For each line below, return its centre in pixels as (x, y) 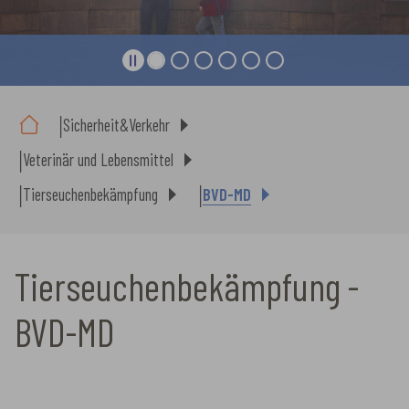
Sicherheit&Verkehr (116, 125)
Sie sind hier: (52, 94)
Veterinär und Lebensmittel (98, 159)
